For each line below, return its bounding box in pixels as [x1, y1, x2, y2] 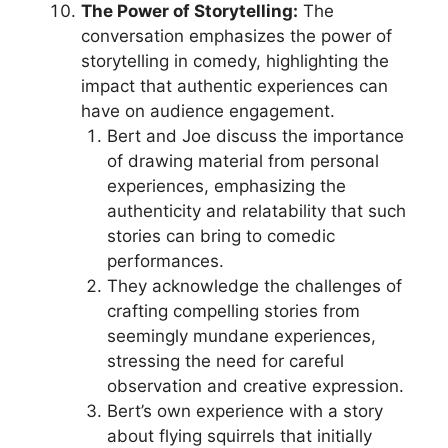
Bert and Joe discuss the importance [106, 126, 404, 146]
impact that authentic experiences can [81, 76, 388, 96]
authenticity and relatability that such [106, 201, 406, 221]
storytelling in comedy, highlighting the [81, 51, 389, 71]
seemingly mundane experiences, [106, 326, 376, 346]
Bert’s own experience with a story [106, 401, 383, 421]
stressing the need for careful [106, 351, 344, 371]
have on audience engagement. [81, 101, 335, 121]
